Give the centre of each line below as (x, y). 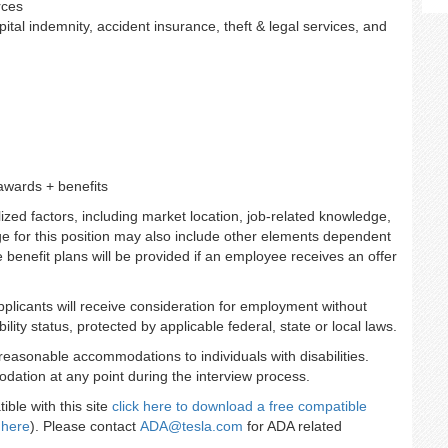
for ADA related (292, 426)
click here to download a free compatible (239, 406)
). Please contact (85, 426)
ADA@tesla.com (191, 426)
